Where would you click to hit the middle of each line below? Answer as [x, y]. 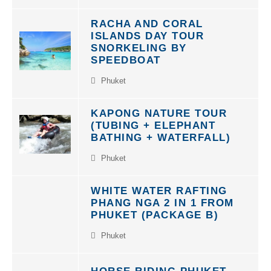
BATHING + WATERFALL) [161, 131]
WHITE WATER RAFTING [159, 184]
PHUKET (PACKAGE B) [155, 208]
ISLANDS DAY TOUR [147, 29]
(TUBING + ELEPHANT [153, 119]
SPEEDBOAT [126, 54]
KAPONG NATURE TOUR [159, 107]
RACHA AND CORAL [147, 17]
